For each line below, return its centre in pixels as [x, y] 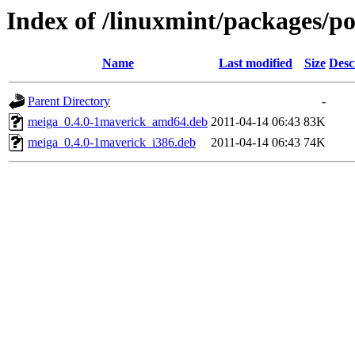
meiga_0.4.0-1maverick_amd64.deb [118, 122]
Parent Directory [69, 101]
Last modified [256, 63]
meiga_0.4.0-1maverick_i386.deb [112, 143]
